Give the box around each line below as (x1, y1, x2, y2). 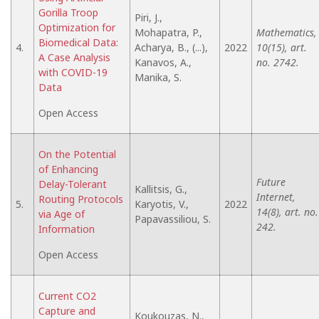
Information (38, 222, 95, 236)
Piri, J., (135, 11, 162, 24)
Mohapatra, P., (135, 26, 202, 39)
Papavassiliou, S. (135, 212, 211, 226)
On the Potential (38, 147, 116, 161)
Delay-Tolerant (38, 177, 107, 191)
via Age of (38, 207, 85, 221)
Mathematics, (256, 26, 317, 39)
